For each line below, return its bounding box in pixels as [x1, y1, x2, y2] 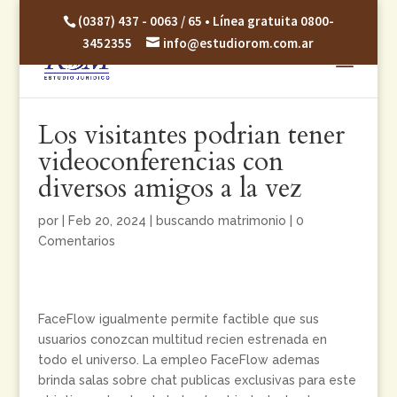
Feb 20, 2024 [67, 214, 146, 228]
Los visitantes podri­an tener [37, 117, 345, 153]
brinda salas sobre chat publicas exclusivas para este [37, 373, 356, 387]
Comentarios [37, 234, 115, 248]
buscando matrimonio [155, 214, 286, 228]
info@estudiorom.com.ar [163, 35, 315, 52]
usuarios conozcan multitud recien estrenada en [37, 332, 327, 346]
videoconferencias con [37, 144, 284, 180]
